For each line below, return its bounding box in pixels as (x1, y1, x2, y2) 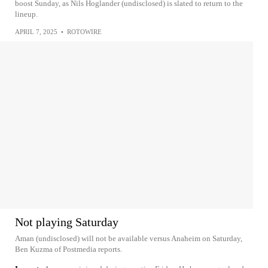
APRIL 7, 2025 (15, 28, 57, 35)
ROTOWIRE (67, 28, 102, 35)
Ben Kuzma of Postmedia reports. (15, 245, 122, 254)
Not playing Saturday (15, 215, 118, 229)
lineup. (15, 10, 38, 19)
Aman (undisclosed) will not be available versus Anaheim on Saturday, (15, 234, 242, 243)
